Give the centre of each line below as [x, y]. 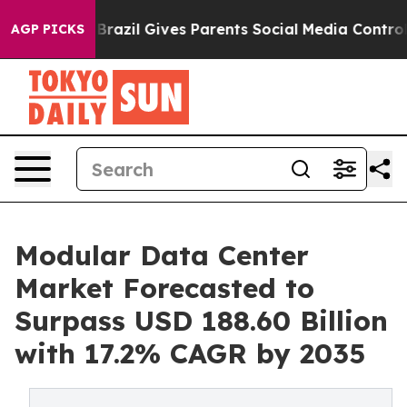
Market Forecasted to [164, 288]
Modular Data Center [162, 255]
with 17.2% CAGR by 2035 [190, 353]
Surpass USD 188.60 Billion [201, 321]
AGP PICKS [48, 29]
